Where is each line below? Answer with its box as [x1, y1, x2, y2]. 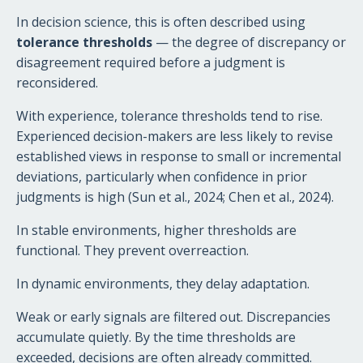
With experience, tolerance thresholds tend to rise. [16, 106, 322, 125]
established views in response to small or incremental [16, 147, 341, 165]
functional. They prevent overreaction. [16, 241, 249, 259]
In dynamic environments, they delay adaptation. [16, 274, 310, 293]
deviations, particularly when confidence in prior [16, 167, 307, 186]
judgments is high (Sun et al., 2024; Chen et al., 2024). [16, 187, 334, 206]
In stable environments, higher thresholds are [16, 220, 297, 239]
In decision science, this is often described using [16, 12, 305, 31]
